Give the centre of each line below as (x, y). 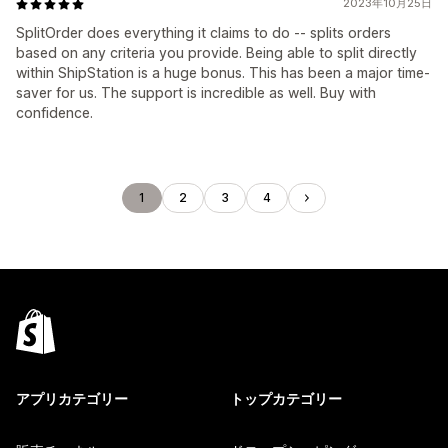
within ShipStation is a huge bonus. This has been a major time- (223, 72)
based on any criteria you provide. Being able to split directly (216, 52)
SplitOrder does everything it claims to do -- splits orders (203, 32)
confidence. (54, 112)
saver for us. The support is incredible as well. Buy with (196, 92)
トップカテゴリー (286, 398)
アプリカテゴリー (72, 398)
